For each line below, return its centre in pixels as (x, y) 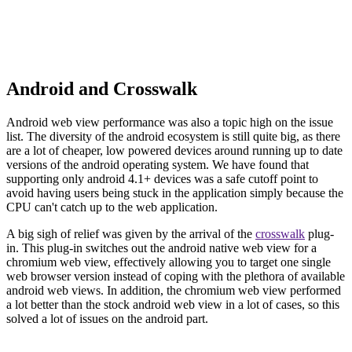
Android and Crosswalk (102, 88)
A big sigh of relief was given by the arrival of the (131, 233)
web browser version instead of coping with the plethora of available (176, 276)
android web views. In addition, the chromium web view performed (174, 290)
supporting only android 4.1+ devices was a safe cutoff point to (162, 178)
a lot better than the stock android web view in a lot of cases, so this (173, 304)
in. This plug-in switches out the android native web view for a (161, 247)
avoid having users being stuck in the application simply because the (175, 192)
